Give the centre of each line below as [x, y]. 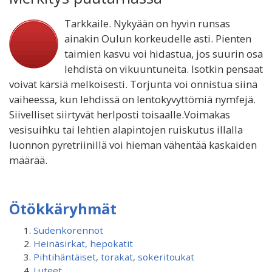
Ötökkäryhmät [63, 209]
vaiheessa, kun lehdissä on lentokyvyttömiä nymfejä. [132, 99]
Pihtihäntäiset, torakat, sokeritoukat [114, 257]
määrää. [28, 160]
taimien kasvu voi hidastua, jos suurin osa [164, 54]
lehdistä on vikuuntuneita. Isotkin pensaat [164, 69]
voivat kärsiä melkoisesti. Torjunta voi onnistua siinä [133, 84]
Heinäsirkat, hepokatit [83, 243]
